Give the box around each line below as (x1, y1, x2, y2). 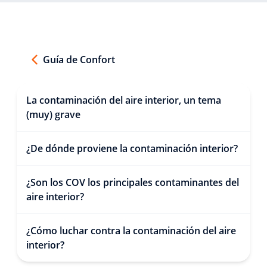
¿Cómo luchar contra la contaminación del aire (26, 224, 236, 237)
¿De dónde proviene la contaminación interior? (26, 142, 238, 155)
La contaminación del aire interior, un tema (26, 94, 221, 107)
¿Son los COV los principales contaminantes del (26, 176, 239, 189)
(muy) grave (26, 108, 80, 121)
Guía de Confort (43, 53, 115, 66)
